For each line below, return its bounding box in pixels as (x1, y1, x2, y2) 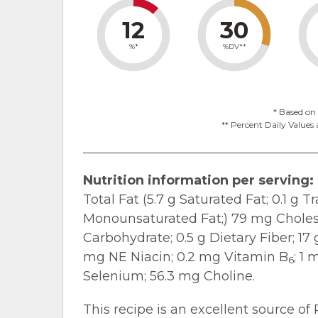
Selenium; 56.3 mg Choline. (83, 268, 255, 284)
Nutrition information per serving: (83, 172, 314, 188)
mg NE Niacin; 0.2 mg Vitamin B (83, 248, 288, 265)
